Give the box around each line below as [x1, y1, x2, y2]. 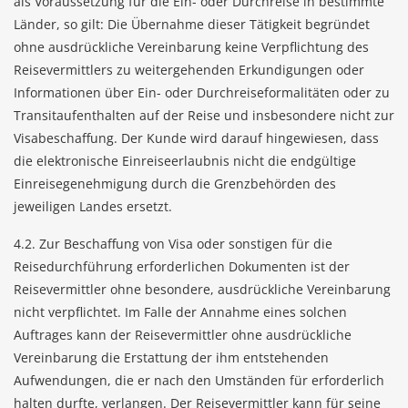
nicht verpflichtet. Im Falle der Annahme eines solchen [14, 303, 347, 321]
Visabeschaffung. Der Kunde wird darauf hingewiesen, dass [14, 129, 379, 147]
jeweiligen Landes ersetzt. [14, 198, 172, 215]
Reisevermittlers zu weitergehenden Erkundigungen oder [14, 61, 364, 78]
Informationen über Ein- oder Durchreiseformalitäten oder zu [14, 84, 390, 101]
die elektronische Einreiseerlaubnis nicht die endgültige [14, 152, 356, 169]
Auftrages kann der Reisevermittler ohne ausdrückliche [14, 326, 352, 343]
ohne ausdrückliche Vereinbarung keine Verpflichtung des [14, 38, 369, 56]
